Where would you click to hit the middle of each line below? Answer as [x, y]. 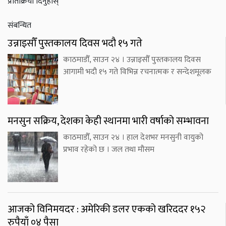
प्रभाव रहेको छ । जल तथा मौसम [109, 150]
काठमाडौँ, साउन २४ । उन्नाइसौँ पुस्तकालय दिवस [132, 60]
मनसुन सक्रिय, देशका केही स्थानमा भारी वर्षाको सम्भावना [108, 121]
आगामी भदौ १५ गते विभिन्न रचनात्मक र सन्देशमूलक [137, 72]
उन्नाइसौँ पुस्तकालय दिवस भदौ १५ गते [75, 44]
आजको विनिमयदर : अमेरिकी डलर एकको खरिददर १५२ [106, 210]
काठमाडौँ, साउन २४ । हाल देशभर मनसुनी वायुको [133, 138]
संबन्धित [19, 26]
